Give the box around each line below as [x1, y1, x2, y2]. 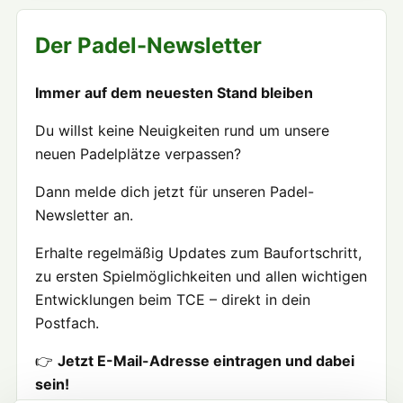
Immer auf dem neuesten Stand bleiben [35, 84, 313, 103]
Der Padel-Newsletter [35, 32, 262, 59]
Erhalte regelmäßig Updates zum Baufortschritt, [35, 244, 362, 263]
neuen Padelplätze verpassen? [35, 145, 241, 164]
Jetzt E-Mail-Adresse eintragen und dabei [58, 352, 354, 371]
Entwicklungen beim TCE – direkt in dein [35, 291, 310, 309]
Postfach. [35, 314, 99, 333]
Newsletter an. [35, 206, 133, 225]
